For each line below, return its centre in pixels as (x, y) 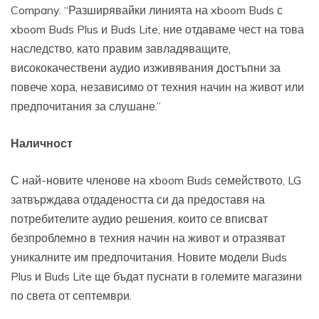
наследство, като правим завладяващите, (121, 49)
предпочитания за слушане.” (86, 106)
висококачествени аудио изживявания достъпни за (146, 68)
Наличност (42, 143)
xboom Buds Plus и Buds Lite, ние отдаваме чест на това (157, 30)
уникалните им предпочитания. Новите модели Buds (149, 257)
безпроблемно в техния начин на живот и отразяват (148, 238)
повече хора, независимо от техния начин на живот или (157, 87)
